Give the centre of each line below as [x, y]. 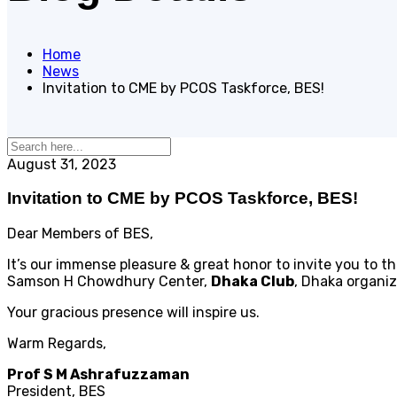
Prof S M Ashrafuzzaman [98, 375]
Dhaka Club [253, 282]
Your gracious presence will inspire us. [133, 313]
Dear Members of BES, [80, 234]
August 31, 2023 [62, 164]
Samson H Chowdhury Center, [109, 282]
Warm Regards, [57, 344]
